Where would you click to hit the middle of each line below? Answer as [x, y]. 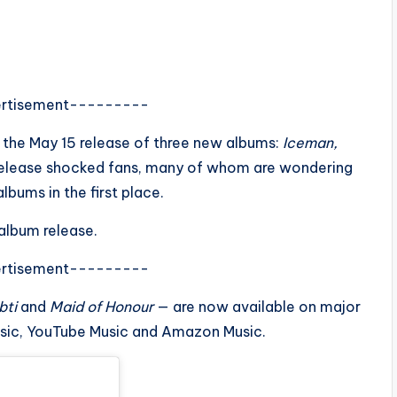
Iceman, [310, 143]
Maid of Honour [101, 307]
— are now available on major [257, 307]
